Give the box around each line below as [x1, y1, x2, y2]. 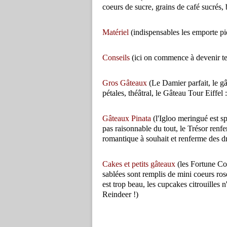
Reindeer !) [102, 190, 138, 199]
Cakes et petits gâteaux [102, 160, 175, 169]
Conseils [102, 53, 132, 62]
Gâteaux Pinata [102, 114, 151, 123]
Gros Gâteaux [102, 79, 147, 88]
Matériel [102, 28, 131, 37]
